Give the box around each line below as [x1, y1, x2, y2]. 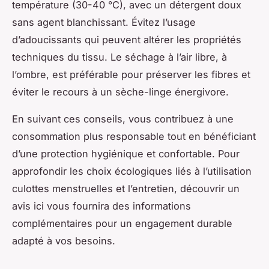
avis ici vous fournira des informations [12, 199, 191, 212]
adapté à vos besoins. [12, 234, 115, 247]
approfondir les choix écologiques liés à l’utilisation [12, 165, 252, 177]
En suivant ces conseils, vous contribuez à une [12, 112, 234, 125]
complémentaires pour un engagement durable [12, 217, 232, 229]
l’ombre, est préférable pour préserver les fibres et [12, 68, 250, 80]
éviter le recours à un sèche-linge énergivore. [12, 85, 229, 98]
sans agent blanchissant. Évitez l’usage [12, 16, 196, 28]
